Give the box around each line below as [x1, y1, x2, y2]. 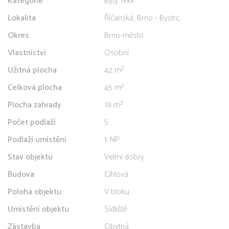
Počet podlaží [8, 115, 56, 129]
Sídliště [104, 202, 127, 216]
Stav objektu [8, 150, 53, 164]
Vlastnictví [8, 45, 46, 60]
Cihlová [104, 167, 128, 181]
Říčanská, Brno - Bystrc [104, 11, 180, 25]
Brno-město [104, 28, 144, 42]
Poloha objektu [8, 185, 61, 199]
